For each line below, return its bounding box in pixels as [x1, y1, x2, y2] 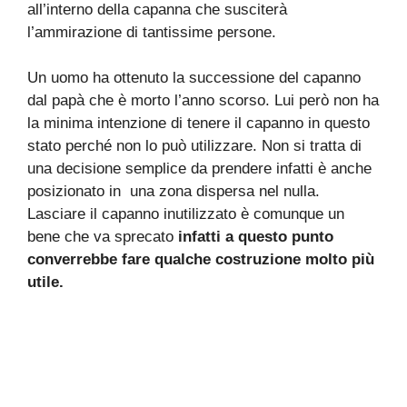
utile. [27, 273, 64, 292]
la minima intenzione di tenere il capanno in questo [27, 114, 370, 133]
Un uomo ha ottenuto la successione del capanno [27, 69, 361, 87]
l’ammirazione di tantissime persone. [27, 23, 276, 41]
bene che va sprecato [27, 228, 174, 246]
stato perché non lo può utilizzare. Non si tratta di [27, 137, 362, 155]
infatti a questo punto [174, 228, 333, 246]
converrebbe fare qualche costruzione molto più [27, 251, 374, 269]
